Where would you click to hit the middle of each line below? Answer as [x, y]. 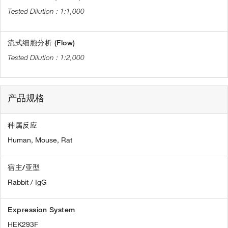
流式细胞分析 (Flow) [41, 43]
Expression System [41, 210]
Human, [20, 140]
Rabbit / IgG [27, 182]
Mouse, [47, 140]
